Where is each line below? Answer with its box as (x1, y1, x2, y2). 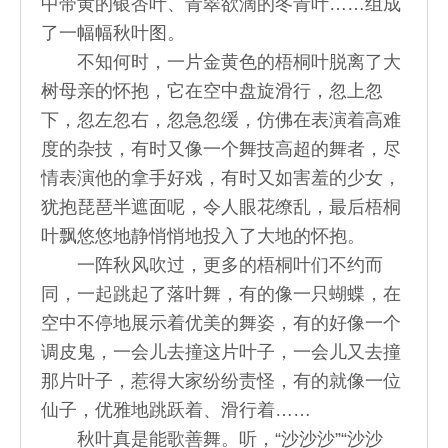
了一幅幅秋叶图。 (41, 22, 185, 43)
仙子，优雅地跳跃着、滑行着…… (41, 399, 311, 420)
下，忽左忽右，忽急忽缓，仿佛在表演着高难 (41, 109, 401, 130)
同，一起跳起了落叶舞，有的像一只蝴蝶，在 (41, 283, 401, 304)
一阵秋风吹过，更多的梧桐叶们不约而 (41, 254, 383, 275)
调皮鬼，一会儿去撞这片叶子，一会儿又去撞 (41, 341, 401, 362)
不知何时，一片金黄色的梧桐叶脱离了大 (41, 51, 401, 72)
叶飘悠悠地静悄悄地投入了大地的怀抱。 (41, 225, 365, 246)
